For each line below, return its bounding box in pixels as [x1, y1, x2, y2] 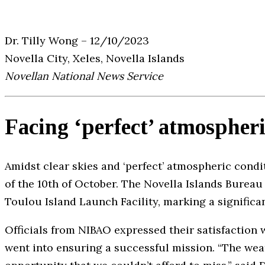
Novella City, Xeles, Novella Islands [5, 51, 185, 66]
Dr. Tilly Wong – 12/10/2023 [5, 34, 149, 48]
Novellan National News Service [5, 69, 163, 83]
